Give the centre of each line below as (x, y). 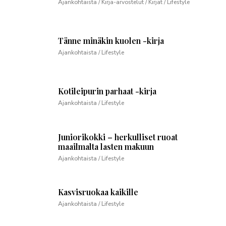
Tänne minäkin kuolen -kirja (111, 40)
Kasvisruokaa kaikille (98, 192)
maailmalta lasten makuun (106, 146)
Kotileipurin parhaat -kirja (107, 91)
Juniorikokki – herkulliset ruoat (118, 137)
